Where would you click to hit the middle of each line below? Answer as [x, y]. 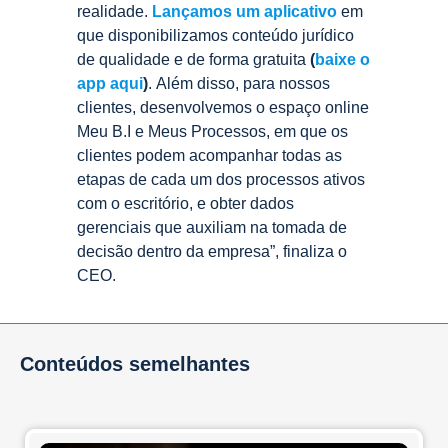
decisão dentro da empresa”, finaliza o [212, 251]
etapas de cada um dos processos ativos [221, 179]
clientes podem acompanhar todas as [209, 155]
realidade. [114, 11]
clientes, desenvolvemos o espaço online [223, 107]
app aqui [110, 83]
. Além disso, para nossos [239, 83]
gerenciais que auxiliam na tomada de [212, 227]
